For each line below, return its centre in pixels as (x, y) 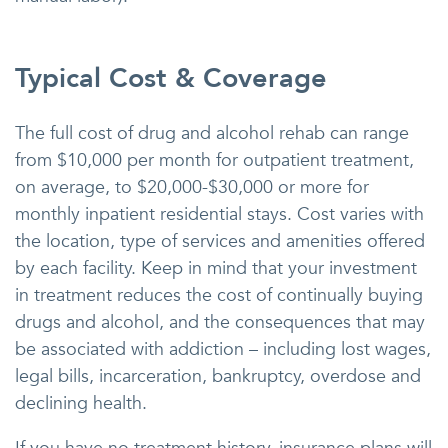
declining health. (81, 403)
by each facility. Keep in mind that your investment (216, 268)
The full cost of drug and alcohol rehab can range (212, 133)
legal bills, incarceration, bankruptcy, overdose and (218, 376)
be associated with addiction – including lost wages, (223, 349)
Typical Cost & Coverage (171, 78)
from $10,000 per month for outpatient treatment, (214, 160)
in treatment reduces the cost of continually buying (219, 295)
